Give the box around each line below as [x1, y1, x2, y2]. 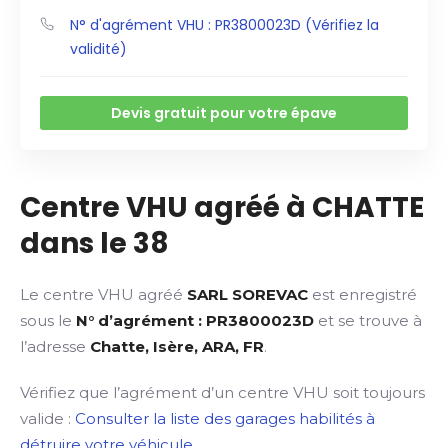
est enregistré [308, 285, 417, 304]
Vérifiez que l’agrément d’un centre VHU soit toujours [20, 383, 425, 402]
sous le [20, 311, 76, 330]
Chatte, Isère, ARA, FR [90, 337, 264, 356]
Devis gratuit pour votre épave [111, 103, 337, 123]
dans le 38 [20, 224, 169, 263]
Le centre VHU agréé [20, 285, 187, 304]
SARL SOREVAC [187, 285, 308, 304]
